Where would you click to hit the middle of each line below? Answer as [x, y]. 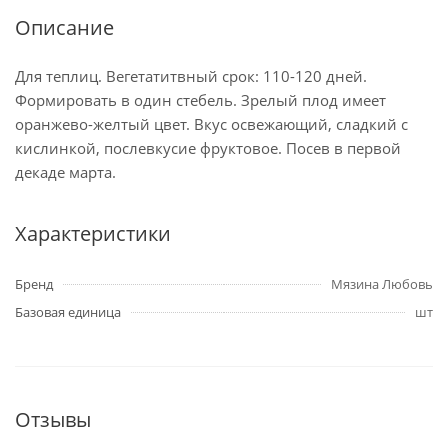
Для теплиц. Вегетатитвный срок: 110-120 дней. [191, 76]
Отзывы [53, 419]
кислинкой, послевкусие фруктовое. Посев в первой [208, 148]
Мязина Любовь [382, 284]
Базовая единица [68, 312]
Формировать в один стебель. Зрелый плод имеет [200, 100]
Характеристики [93, 233]
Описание [64, 27]
